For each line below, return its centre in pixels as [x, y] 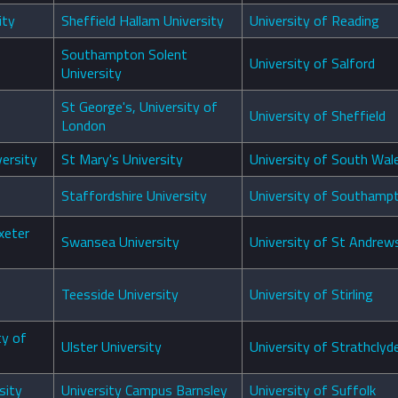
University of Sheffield [318, 116]
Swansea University [120, 242]
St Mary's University [122, 159]
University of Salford [312, 64]
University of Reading [314, 21]
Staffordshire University [134, 196]
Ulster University [111, 347]
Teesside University [120, 295]
